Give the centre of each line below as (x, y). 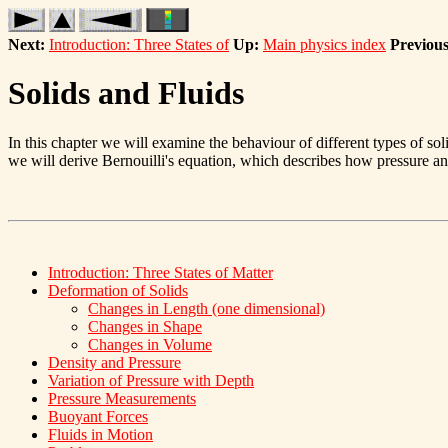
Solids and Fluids (126, 93)
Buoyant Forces (98, 416)
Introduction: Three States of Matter (160, 272)
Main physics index (324, 44)
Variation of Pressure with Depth (151, 380)
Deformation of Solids (118, 290)
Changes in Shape (145, 326)
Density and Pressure (114, 362)
